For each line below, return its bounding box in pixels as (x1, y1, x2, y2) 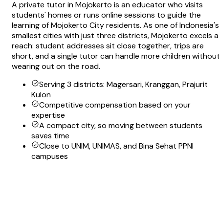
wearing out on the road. (12, 61, 100, 72)
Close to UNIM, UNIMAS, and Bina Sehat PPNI (39, 141, 194, 152)
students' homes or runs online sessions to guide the (12, 10, 201, 21)
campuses (31, 151, 68, 162)
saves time (31, 131, 69, 141)
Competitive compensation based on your (39, 100, 191, 110)
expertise (31, 110, 65, 121)
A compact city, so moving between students (39, 120, 202, 131)
